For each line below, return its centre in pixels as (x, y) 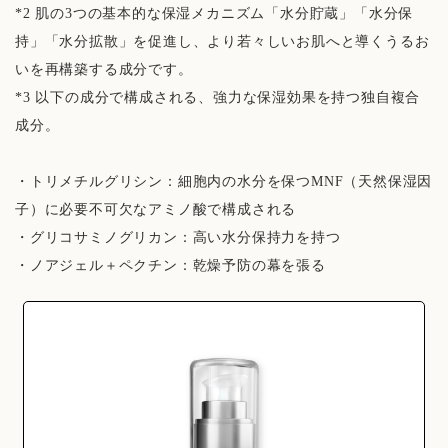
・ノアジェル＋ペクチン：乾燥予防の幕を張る (170, 266)
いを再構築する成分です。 (104, 70)
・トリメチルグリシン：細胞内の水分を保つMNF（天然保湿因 (224, 182)
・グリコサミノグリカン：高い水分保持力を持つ (178, 238)
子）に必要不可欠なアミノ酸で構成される (156, 210)
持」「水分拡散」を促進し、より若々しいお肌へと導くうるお (222, 42)
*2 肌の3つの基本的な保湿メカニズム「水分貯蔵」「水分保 (214, 14)
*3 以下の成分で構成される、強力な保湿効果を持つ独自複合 (218, 98)
